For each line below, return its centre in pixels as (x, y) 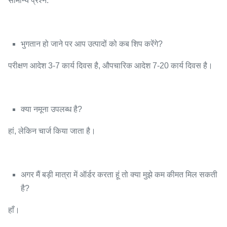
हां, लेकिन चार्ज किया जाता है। (52, 131)
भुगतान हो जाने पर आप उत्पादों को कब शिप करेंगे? (92, 44)
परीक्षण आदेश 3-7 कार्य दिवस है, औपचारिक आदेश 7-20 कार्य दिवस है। (110, 65)
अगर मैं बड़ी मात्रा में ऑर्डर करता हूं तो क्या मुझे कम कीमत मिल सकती (119, 174)
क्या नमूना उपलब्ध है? (51, 109)
